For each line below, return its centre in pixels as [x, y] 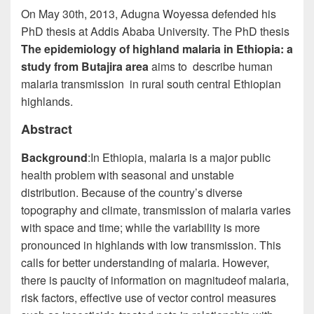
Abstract [47, 129]
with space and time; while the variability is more [141, 227]
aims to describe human [212, 66]
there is [41, 280]
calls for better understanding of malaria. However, [145, 262]
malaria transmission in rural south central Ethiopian [151, 84]
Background [54, 157]
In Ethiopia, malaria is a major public [180, 157]
